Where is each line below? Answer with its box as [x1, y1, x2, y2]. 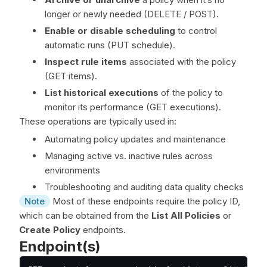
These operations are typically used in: [19, 116, 176, 127]
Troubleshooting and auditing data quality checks [45, 181, 244, 193]
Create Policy [19, 224, 80, 235]
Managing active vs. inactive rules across [45, 150, 213, 162]
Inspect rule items [45, 56, 127, 67]
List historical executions [45, 87, 159, 98]
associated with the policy [127, 56, 236, 67]
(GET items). [45, 70, 97, 82]
